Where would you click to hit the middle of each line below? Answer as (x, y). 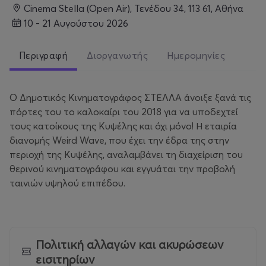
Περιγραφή (44, 56)
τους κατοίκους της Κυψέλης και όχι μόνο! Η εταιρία (123, 126)
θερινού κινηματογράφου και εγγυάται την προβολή (122, 169)
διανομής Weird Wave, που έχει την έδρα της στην (119, 140)
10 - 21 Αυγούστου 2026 (78, 23)
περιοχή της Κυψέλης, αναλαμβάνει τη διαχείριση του (126, 155)
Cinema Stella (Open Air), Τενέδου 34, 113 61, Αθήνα (137, 8)
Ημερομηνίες (196, 56)
